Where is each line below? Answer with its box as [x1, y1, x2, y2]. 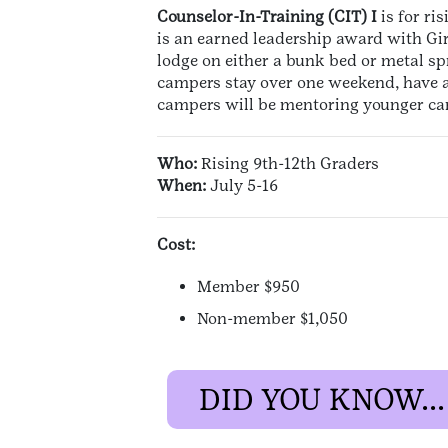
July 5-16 [206, 176, 278, 196]
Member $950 [197, 277, 300, 297]
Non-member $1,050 [197, 309, 348, 329]
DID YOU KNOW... [199, 382, 445, 418]
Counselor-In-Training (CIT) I [157, 7, 377, 27]
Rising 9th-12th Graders [197, 154, 379, 174]
